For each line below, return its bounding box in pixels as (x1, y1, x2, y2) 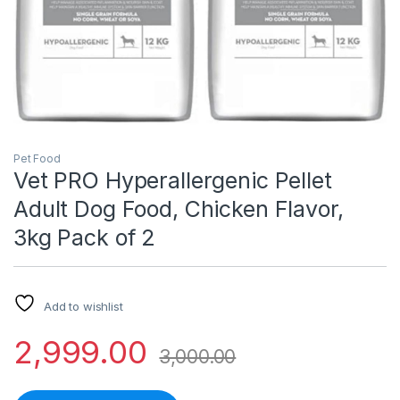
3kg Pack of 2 (13, 223, 156, 251)
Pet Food (13, 151, 61, 165)
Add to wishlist (43, 298, 123, 313)
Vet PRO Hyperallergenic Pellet (13, 166, 332, 194)
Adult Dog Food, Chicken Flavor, (13, 195, 344, 222)
